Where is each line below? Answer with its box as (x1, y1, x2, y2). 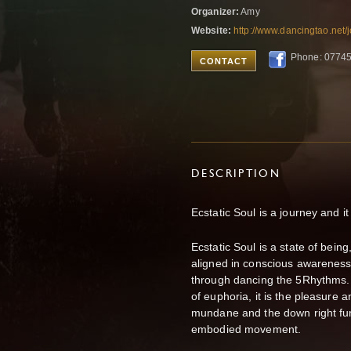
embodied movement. (191, 322, 305, 335)
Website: (191, 25, 231, 36)
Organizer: (191, 6, 240, 17)
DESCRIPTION (191, 169, 281, 179)
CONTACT (200, 56, 248, 66)
